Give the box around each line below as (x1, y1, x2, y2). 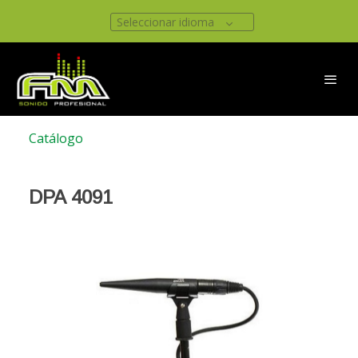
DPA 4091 (29, 186, 113, 209)
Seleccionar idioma (117, 14, 214, 30)
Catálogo (29, 129, 83, 148)
